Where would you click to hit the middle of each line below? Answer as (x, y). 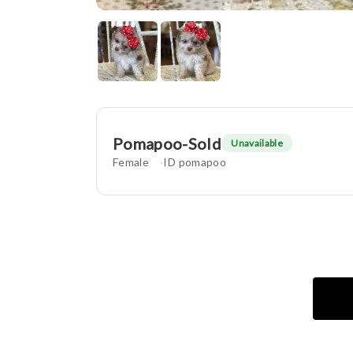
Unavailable (257, 143)
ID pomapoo (195, 162)
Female (131, 162)
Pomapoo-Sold (167, 143)
